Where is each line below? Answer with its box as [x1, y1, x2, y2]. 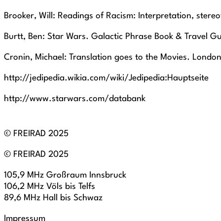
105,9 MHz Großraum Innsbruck [4, 171, 126, 180]
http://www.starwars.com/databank [4, 95, 146, 103]
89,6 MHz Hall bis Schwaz [4, 194, 103, 202]
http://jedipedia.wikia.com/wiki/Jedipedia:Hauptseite [4, 74, 209, 82]
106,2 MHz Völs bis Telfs [4, 183, 95, 191]
